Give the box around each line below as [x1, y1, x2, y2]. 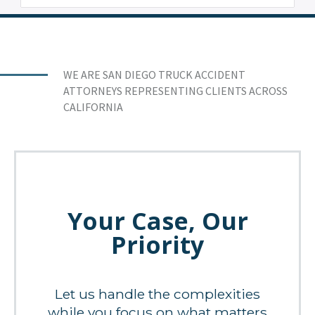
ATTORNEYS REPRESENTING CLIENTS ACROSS [63, 84, 288, 98]
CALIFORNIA [63, 100, 123, 115]
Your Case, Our [67, 205, 248, 238]
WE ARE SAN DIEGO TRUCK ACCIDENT [63, 67, 245, 82]
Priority [111, 229, 204, 262]
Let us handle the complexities [55, 285, 260, 303]
